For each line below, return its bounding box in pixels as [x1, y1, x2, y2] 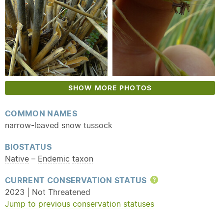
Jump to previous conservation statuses [5, 199, 154, 209]
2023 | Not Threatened [5, 187, 90, 197]
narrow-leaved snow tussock [5, 120, 112, 130]
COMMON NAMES [5, 109, 77, 118]
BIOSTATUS [5, 142, 52, 152]
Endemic [38, 154, 70, 164]
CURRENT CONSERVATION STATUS [5, 175, 149, 185]
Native [5, 154, 29, 164]
